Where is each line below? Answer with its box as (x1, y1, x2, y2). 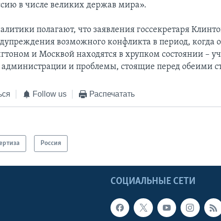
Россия (40, 139, 62, 147)
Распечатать (89, 90, 135, 99)
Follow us (33, 90, 67, 99)
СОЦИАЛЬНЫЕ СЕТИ (110, 176, 195, 186)
